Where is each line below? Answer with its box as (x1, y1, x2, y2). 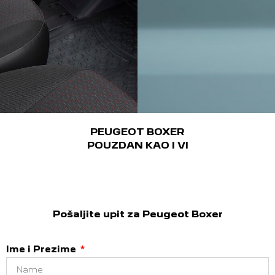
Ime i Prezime (6, 243, 79, 255)
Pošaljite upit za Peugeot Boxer (52, 207, 223, 220)
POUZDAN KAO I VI (87, 139, 188, 151)
